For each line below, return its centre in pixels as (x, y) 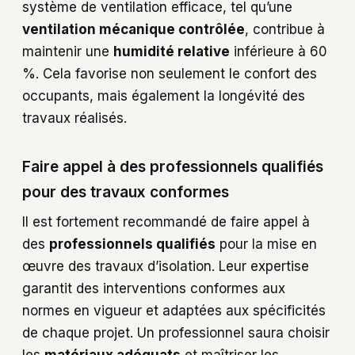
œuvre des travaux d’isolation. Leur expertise (166, 267)
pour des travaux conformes (126, 192)
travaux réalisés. (74, 118)
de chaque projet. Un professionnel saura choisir (176, 333)
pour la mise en (266, 244)
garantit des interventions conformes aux (154, 289)
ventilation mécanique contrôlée (134, 29)
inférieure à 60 (279, 51)
